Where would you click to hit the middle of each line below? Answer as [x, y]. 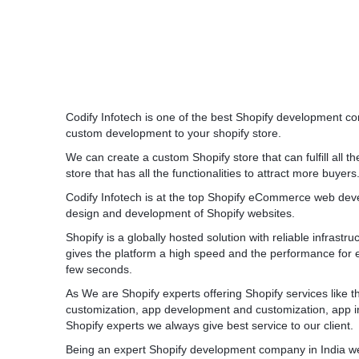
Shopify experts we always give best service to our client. [210, 325]
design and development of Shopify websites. [180, 213]
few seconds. [99, 269]
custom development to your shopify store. [173, 133]
